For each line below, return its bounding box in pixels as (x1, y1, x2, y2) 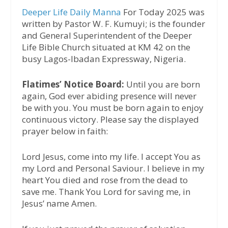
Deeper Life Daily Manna (21, 6, 121, 18)
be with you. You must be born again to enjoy (21, 101, 204, 113)
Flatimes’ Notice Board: (21, 78, 124, 90)
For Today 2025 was (121, 6, 205, 18)
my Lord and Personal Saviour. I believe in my (21, 162, 205, 174)
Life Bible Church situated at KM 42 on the (21, 41, 190, 53)
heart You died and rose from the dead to (21, 174, 188, 186)
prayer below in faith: (21, 125, 108, 137)
